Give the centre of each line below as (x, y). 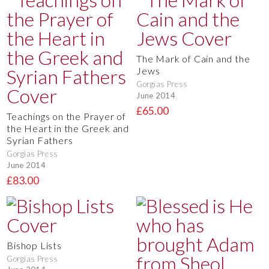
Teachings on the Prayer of (66, 116)
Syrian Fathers (40, 141)
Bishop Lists (34, 245)
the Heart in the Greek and (68, 128)
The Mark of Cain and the (193, 59)
